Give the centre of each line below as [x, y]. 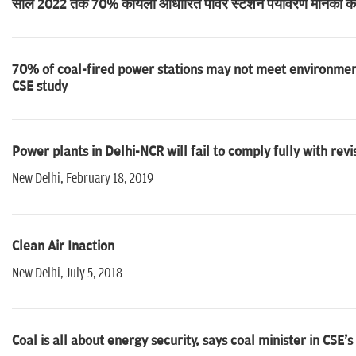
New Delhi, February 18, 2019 [85, 179]
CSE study [40, 87]
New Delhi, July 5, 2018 [67, 274]
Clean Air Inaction [63, 247]
